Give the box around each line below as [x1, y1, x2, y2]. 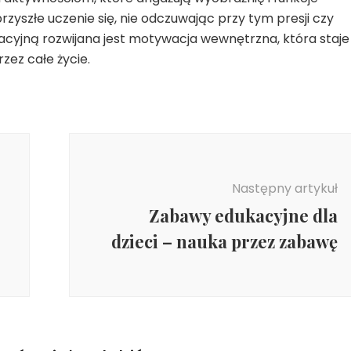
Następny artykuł [231, 179, 338, 197]
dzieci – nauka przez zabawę [110, 229, 338, 253]
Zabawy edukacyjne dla [148, 203, 338, 227]
